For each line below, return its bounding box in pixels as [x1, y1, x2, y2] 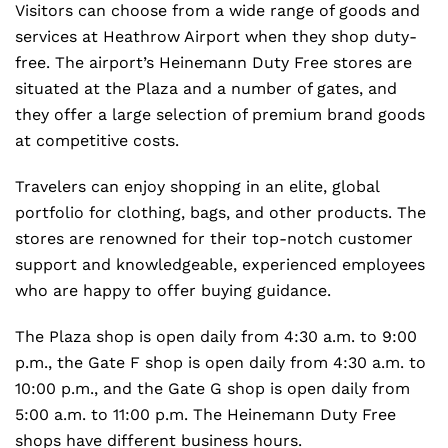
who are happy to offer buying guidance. [15, 281, 331, 300]
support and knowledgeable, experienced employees [15, 255, 425, 274]
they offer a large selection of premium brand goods [15, 105, 425, 124]
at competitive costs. [15, 131, 179, 150]
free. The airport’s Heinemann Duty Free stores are [15, 53, 412, 72]
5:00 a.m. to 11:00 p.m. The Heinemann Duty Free [15, 405, 396, 424]
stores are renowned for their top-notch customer [15, 229, 413, 248]
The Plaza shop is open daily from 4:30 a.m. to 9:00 [15, 327, 417, 346]
